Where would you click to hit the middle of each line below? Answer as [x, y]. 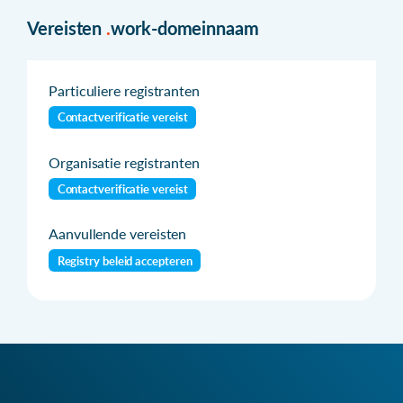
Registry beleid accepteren [125, 260]
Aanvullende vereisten [118, 234]
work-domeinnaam [185, 27]
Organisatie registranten [125, 162]
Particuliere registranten [124, 90]
